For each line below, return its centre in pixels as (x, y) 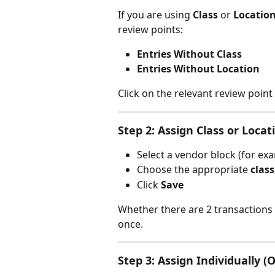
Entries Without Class (189, 54)
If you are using (155, 14)
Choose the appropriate (194, 170)
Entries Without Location (198, 68)
